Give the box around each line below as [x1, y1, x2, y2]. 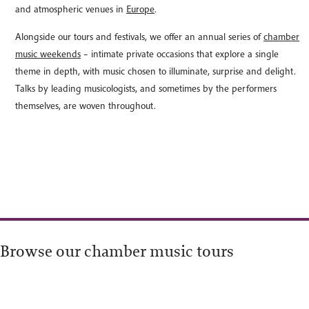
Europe [126, 3, 154, 15]
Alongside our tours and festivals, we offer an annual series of [15, 30, 263, 43]
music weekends [15, 48, 81, 60]
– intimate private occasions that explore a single [81, 48, 279, 60]
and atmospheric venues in [15, 3, 126, 15]
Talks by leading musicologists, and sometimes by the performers [15, 82, 277, 94]
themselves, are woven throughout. [15, 99, 156, 112]
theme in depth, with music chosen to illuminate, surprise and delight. [15, 65, 296, 77]
